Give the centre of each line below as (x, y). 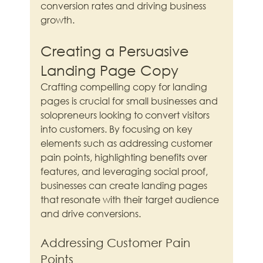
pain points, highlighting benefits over (125, 157)
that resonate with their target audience (131, 200)
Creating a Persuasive (117, 51)
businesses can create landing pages (125, 186)
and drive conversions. (91, 214)
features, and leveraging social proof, (126, 171)
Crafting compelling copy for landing (125, 87)
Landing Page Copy (110, 70)
